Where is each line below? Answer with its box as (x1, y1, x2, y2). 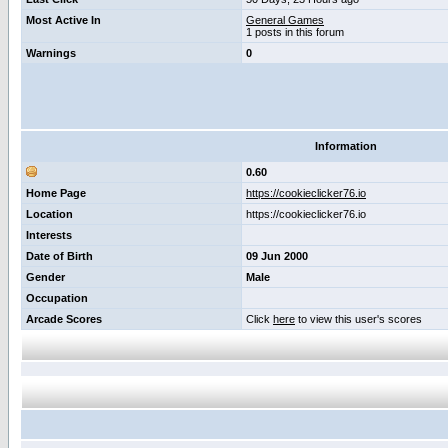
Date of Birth (26, 250, 93, 262)
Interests (26, 229, 72, 241)
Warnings (26, 47, 76, 59)
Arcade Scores (26, 313, 102, 325)
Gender (26, 271, 65, 283)
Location (26, 208, 73, 220)
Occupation (26, 292, 88, 304)
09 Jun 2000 (246, 250, 308, 262)
